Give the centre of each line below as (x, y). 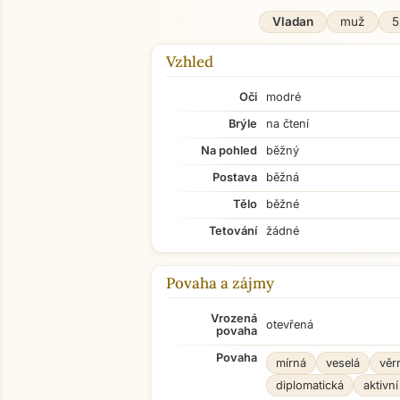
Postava (235, 177)
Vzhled (190, 62)
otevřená (290, 325)
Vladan (292, 21)
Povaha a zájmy (220, 283)
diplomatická (310, 385)
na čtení (287, 124)
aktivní (381, 385)
